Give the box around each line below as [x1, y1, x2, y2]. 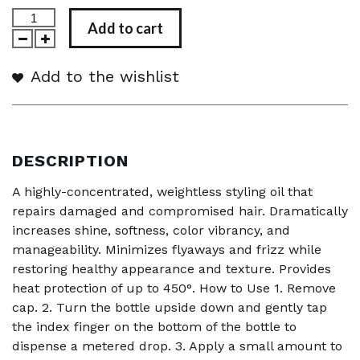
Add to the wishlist [26, 67, 179, 87]
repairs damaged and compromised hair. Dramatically [12, 203, 348, 219]
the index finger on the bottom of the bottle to [12, 319, 297, 335]
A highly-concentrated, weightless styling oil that [12, 184, 313, 200]
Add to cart [88, 18, 163, 37]
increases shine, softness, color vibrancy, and [12, 223, 290, 239]
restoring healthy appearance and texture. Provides [12, 261, 331, 277]
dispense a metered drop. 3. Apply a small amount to [12, 338, 342, 354]
